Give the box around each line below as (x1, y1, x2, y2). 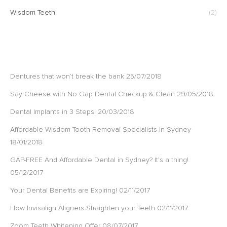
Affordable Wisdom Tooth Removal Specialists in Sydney (10, 126, 191, 133)
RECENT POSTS (10, 45, 80, 57)
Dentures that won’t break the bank (10, 73, 124, 80)
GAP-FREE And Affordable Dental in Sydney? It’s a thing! (10, 157, 188, 164)
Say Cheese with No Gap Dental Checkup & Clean (10, 91, 175, 98)
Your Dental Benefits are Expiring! (10, 187, 117, 194)
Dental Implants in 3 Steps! (10, 108, 96, 116)
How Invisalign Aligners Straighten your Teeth (10, 205, 155, 212)
